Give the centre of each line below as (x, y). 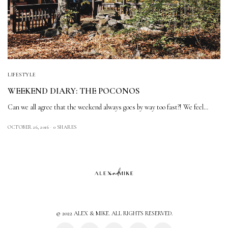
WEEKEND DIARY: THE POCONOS (74, 91)
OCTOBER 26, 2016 (28, 127)
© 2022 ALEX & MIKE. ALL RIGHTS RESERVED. (114, 213)
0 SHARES (65, 127)
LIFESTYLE (22, 74)
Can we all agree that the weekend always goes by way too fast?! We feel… (108, 107)
